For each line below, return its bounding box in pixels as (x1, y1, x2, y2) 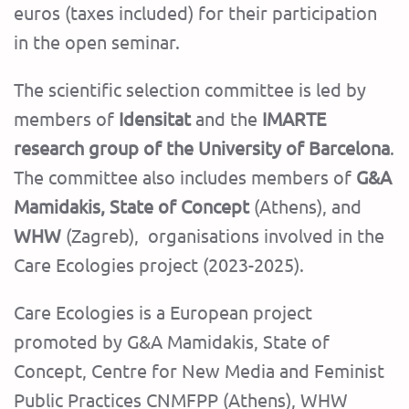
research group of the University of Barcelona (14, 136, 390, 160)
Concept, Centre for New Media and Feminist (14, 359, 384, 383)
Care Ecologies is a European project (14, 300, 312, 324)
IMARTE (262, 107, 326, 131)
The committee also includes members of (14, 165, 356, 189)
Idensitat (119, 107, 191, 131)
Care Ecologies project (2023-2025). (14, 253, 304, 277)
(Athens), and (249, 194, 362, 218)
